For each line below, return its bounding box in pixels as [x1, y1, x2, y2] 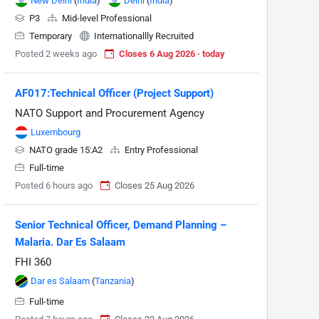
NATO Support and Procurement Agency [15, 107, 204, 120]
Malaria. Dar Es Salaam [15, 236, 125, 249]
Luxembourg [31, 127, 80, 137]
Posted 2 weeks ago [15, 48, 97, 59]
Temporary [27, 31, 74, 41]
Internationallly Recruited [92, 31, 194, 41]
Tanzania [95, 276, 131, 286]
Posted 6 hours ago [15, 180, 93, 191]
